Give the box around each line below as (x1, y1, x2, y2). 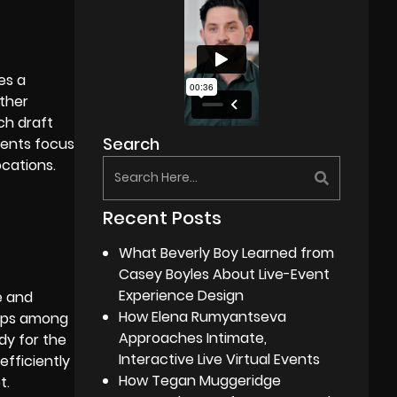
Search (103, 132, 160, 155)
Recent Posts (103, 205, 222, 230)
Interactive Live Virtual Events (119, 348, 321, 370)
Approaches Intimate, (119, 327, 268, 348)
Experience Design (119, 284, 245, 306)
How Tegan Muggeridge (119, 370, 282, 391)
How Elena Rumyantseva (119, 306, 287, 327)
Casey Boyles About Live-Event (119, 263, 331, 284)
